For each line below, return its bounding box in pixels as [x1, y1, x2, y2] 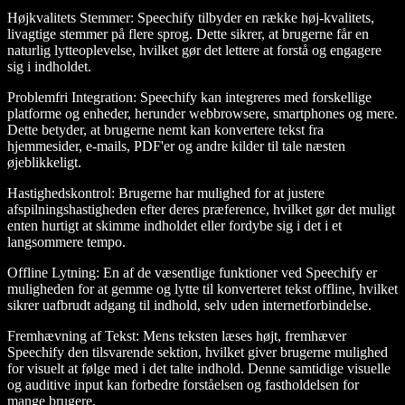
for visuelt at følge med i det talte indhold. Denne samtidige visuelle [7, 361, 391, 377]
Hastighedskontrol [7, 185, 111, 202]
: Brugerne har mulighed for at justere [111, 185, 325, 202]
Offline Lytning [7, 265, 96, 281]
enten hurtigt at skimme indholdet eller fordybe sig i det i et [7, 218, 342, 234]
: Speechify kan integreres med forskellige [133, 89, 372, 106]
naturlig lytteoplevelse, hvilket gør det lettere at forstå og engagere [7, 42, 381, 59]
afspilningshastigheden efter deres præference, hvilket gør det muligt [7, 202, 395, 218]
